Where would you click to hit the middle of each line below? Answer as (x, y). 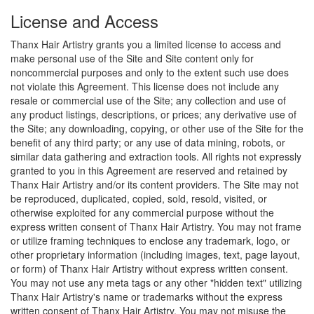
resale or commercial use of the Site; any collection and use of (148, 100)
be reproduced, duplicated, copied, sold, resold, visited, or (139, 198)
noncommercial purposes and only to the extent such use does (150, 72)
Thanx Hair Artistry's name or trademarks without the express (146, 296)
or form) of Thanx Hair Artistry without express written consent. (149, 268)
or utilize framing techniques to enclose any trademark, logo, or (150, 240)
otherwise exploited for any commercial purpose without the (142, 212)
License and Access (84, 21)
